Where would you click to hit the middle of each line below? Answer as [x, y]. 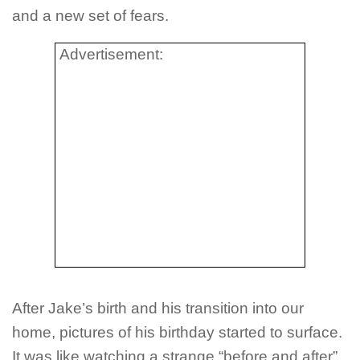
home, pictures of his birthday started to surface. [177, 333]
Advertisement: [111, 55]
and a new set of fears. [90, 15]
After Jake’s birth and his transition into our [158, 309]
